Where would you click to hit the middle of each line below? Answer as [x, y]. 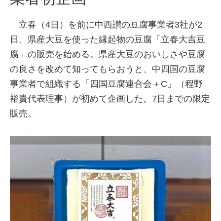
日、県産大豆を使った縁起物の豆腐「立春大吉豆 [108, 39]
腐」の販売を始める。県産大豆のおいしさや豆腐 [108, 54]
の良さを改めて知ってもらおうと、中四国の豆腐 [108, 69]
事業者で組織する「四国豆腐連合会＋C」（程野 [106, 84]
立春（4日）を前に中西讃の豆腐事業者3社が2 [106, 24]
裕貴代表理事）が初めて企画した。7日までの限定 [110, 98]
